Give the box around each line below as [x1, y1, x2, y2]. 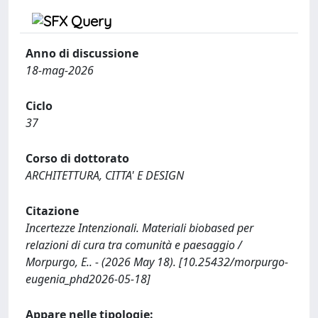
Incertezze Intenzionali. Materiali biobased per [26, 220, 253, 236]
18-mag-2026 [26, 62, 94, 78]
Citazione [26, 203, 79, 219]
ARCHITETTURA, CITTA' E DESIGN [26, 168, 184, 183]
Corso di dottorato [26, 150, 129, 166]
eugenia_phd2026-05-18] [26, 271, 150, 287]
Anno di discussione [26, 45, 138, 61]
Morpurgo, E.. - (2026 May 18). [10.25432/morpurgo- [26, 254, 288, 270]
